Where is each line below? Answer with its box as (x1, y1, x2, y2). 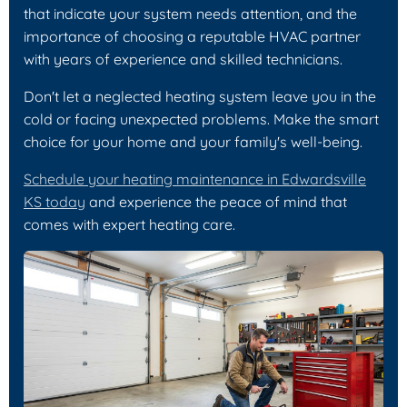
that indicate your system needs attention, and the (24, 4, 357, 23)
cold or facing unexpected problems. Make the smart (24, 109, 379, 128)
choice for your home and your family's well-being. (24, 132, 362, 151)
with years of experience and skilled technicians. (24, 49, 342, 68)
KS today (24, 192, 85, 211)
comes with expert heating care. (24, 214, 235, 233)
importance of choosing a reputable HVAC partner (24, 26, 361, 45)
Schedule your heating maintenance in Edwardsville (24, 169, 366, 188)
